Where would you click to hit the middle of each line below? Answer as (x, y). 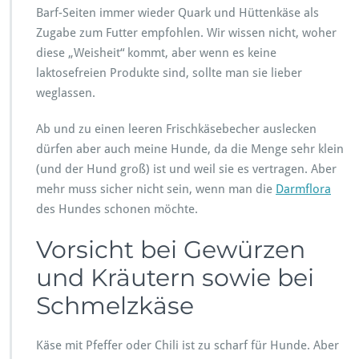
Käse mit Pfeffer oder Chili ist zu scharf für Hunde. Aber (188, 345)
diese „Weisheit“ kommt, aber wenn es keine (156, 52)
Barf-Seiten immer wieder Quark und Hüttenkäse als (177, 12)
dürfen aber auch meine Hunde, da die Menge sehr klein (190, 149)
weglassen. (66, 93)
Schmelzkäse (115, 305)
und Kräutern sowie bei (175, 277)
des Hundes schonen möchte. (117, 209)
